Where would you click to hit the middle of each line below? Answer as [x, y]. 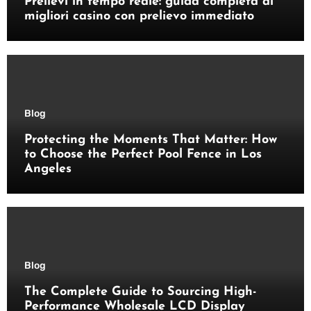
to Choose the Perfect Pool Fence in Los [143, 154]
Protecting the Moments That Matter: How [150, 140]
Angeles [48, 169]
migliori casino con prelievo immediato [139, 17]
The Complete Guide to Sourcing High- [140, 292]
